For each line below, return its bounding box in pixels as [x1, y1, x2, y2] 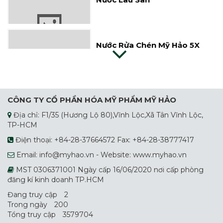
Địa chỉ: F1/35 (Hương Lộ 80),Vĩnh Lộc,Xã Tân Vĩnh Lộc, [11, 111, 203, 120]
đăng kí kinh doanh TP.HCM [7, 175, 104, 185]
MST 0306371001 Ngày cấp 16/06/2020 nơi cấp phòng [14, 165, 204, 175]
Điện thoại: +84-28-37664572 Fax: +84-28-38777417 [13, 135, 194, 145]
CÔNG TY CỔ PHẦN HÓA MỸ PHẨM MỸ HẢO [7, 95, 176, 105]
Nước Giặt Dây [96, 74, 152, 84]
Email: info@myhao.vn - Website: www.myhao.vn [14, 150, 187, 160]
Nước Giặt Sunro [96, 164, 161, 174]
